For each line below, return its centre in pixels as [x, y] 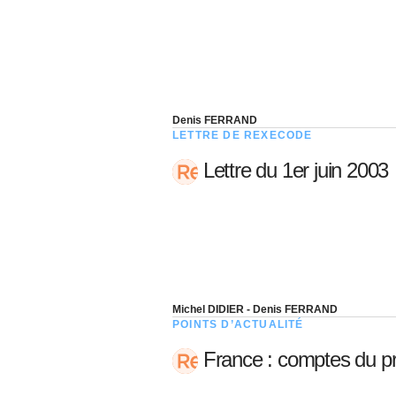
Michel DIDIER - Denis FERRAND [255, 309]
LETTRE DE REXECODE [243, 135]
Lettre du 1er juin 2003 [293, 170]
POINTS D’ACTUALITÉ [238, 324]
